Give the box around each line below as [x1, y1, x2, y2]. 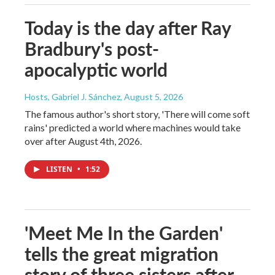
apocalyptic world [25, 56, 168, 82]
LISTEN [46, 163, 74, 174]
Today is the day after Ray [25, 14, 231, 41]
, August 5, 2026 [120, 91, 183, 102]
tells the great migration [25, 240, 219, 266]
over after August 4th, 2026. [25, 134, 142, 147]
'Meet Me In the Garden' [25, 219, 223, 246]
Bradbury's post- [25, 35, 159, 61]
